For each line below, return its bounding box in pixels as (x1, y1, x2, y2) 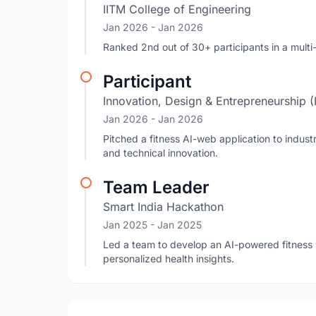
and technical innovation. (103, 147, 218, 159)
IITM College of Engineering (103, 2, 251, 16)
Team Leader (103, 177, 209, 197)
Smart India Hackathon (103, 200, 224, 214)
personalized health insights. (103, 253, 234, 265)
